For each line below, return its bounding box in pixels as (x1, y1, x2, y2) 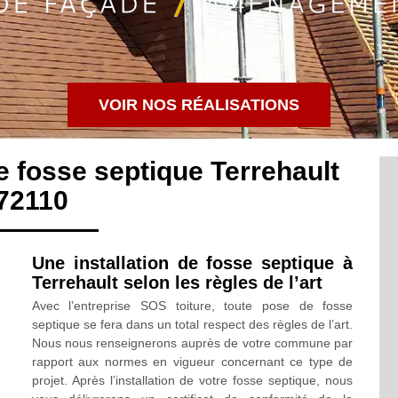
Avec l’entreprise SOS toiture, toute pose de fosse (31, 298, 354, 313)
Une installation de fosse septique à (31, 253, 354, 273)
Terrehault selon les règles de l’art (31, 273, 322, 292)
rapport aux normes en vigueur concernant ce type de (31, 354, 354, 369)
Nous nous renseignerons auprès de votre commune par (31, 336, 354, 350)
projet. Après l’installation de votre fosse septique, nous (31, 373, 354, 387)
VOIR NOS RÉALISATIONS (99, 96, 299, 114)
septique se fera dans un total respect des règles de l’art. (31, 317, 354, 331)
